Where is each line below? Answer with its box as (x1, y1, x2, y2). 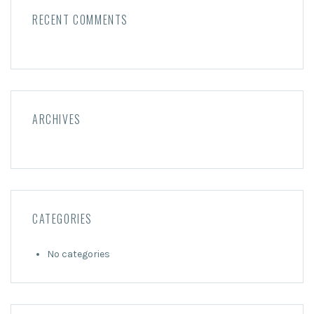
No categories (47, 248, 110, 260)
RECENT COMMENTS (32, 11, 128, 28)
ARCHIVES (32, 111, 81, 128)
